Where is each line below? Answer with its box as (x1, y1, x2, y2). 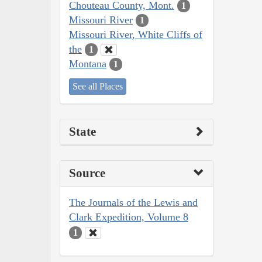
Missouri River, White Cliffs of (69, 28, 202, 40)
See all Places (73, 81, 123, 92)
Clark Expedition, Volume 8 (69, 211, 188, 223)
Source (69, 166, 105, 181)
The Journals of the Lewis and (69, 196, 198, 209)
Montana (69, 57, 106, 70)
